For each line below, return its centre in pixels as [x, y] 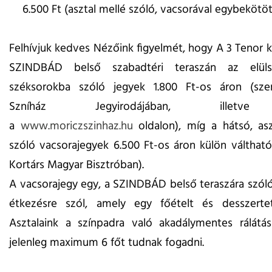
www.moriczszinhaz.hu [76, 127]
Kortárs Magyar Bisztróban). [76, 165]
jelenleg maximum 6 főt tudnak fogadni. [107, 243]
